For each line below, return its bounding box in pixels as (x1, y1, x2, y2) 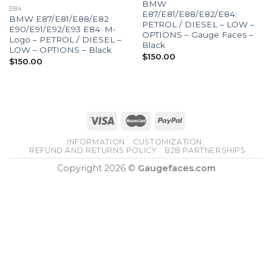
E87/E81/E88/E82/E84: (141, 9, 237, 19)
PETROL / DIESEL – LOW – (141, 19, 254, 30)
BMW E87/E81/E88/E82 (8, 14, 109, 24)
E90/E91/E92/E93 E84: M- (8, 24, 116, 35)
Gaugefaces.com (137, 163, 216, 174)
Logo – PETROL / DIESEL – (8, 35, 121, 45)
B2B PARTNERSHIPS (164, 146, 246, 155)
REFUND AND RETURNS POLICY (29, 146, 157, 155)
